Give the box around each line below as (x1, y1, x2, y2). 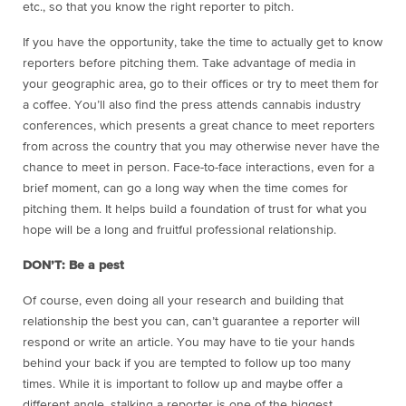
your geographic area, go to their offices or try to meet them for (23, 78, 379, 91)
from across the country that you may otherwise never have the (23, 140, 380, 153)
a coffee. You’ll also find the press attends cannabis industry (23, 99, 361, 111)
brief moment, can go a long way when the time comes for (23, 182, 348, 195)
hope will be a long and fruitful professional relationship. (23, 224, 336, 237)
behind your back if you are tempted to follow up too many (23, 357, 351, 370)
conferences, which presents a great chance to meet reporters (23, 120, 375, 132)
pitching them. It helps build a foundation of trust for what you (23, 203, 367, 216)
